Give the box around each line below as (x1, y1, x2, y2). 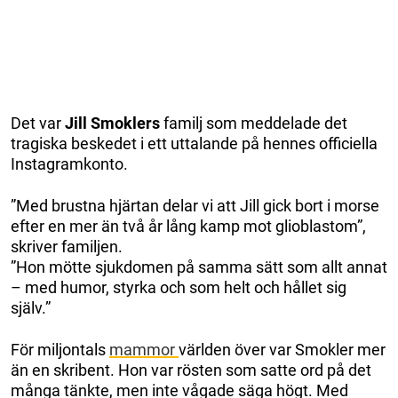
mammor (109, 339, 179, 359)
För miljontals (11, 339, 109, 359)
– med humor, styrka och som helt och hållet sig (11, 277, 346, 297)
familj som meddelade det (160, 113, 347, 132)
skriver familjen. (11, 236, 123, 256)
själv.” (11, 298, 51, 317)
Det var (11, 113, 65, 132)
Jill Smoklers (65, 113, 160, 132)
